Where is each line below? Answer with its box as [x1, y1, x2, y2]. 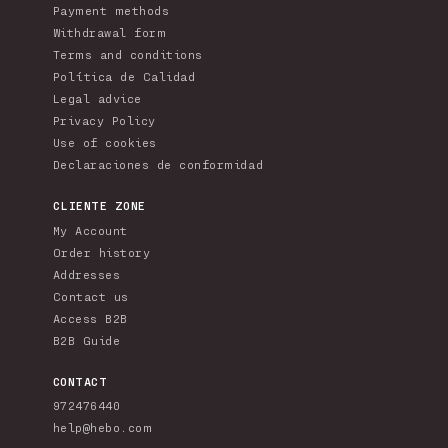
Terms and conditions [52, 47, 203, 62]
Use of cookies [52, 135, 157, 150]
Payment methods [52, 3, 170, 18]
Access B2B [52, 311, 128, 326]
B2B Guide [52, 333, 121, 348]
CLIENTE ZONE [52, 198, 146, 213]
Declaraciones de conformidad [52, 157, 264, 172]
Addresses [52, 267, 121, 282]
